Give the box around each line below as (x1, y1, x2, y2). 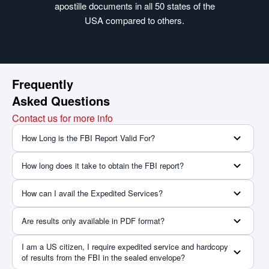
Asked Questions (12, 92, 110, 110)
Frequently (12, 75, 73, 93)
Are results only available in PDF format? (22, 215, 165, 227)
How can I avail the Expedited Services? (22, 187, 163, 199)
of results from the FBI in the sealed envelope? (22, 252, 185, 264)
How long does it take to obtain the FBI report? (22, 160, 184, 172)
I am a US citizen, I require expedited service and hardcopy (22, 241, 228, 253)
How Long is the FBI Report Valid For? (22, 132, 155, 144)
